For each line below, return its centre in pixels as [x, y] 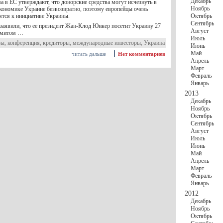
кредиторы [56, 43]
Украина [154, 43]
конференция [24, 43]
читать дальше [89, 54]
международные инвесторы [107, 43]
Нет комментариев [142, 54]
